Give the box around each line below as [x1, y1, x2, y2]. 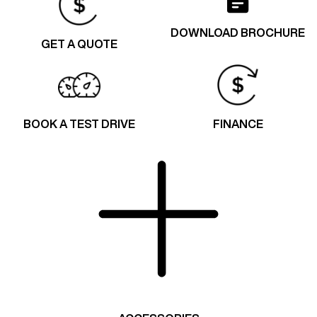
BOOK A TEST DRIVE [23, 117, 135, 129]
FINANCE [212, 117, 263, 129]
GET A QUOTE [41, 38, 117, 50]
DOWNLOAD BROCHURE [171, 26, 305, 38]
